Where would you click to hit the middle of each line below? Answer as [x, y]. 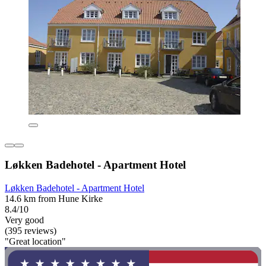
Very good [24, 220]
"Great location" [35, 242]
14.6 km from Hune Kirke [54, 199]
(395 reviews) [31, 231]
